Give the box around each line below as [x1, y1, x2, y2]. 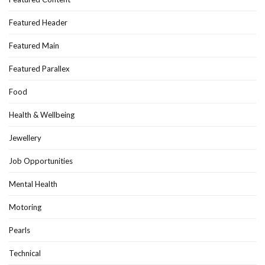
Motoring [9, 202, 41, 212]
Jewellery [9, 132, 41, 143]
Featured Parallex [9, 63, 70, 73]
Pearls [9, 225, 30, 235]
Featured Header [9, 17, 67, 27]
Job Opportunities [9, 156, 73, 166]
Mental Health [9, 179, 57, 189]
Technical [9, 248, 41, 258]
